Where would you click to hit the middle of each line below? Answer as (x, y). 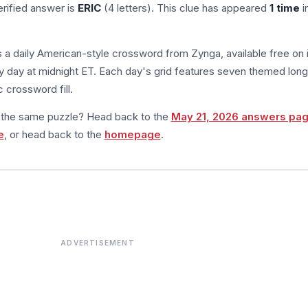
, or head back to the (54, 134)
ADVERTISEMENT (98, 243)
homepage (132, 134)
